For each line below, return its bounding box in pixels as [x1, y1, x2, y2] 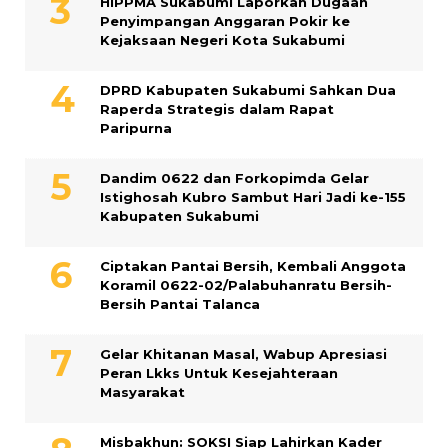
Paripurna [100, 119, 172, 136]
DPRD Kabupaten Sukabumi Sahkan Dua [100, 81, 396, 98]
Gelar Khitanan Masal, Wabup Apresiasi [100, 345, 387, 362]
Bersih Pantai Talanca [100, 295, 260, 312]
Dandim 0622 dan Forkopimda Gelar [100, 169, 369, 186]
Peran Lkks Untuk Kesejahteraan [100, 364, 338, 381]
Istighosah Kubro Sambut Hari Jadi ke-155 [100, 188, 406, 205]
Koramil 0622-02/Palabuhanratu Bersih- [100, 276, 392, 293]
